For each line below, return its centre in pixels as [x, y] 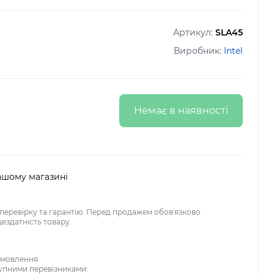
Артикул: [194, 32]
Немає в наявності [181, 110]
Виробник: [199, 51]
